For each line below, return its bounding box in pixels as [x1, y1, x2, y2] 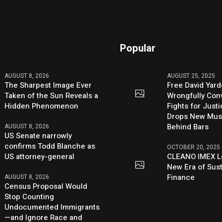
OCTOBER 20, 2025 [167, 143, 221, 152]
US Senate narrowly [4, 130, 72, 142]
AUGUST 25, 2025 [167, 71, 216, 81]
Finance [167, 172, 195, 183]
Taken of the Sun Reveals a [4, 90, 99, 102]
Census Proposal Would [4, 181, 88, 192]
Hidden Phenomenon [4, 101, 79, 112]
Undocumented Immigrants [4, 202, 100, 213]
